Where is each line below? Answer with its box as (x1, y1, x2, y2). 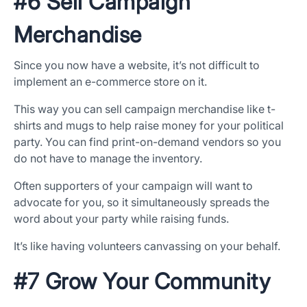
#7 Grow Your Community (14, 268, 270, 295)
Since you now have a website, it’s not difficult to (14, 58, 260, 73)
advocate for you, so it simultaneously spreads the (14, 195, 269, 210)
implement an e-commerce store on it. (14, 75, 207, 89)
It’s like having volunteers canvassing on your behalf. (14, 239, 280, 254)
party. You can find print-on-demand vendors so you (14, 135, 281, 149)
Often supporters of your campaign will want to (14, 179, 253, 193)
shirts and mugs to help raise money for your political (14, 119, 284, 133)
